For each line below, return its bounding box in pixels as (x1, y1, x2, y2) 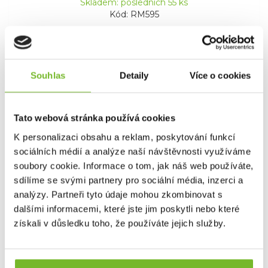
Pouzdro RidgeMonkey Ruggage (41, 166, 227, 180)
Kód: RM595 (109, 9, 159, 20)
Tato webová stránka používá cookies (14, 112, 175, 123)
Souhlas (31, 70, 65, 81)
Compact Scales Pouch (69, 178, 199, 191)
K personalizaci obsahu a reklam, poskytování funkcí (14, 132, 236, 142)
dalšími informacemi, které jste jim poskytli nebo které (14, 203, 240, 214)
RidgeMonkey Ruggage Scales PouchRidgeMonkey (24, 197, 244, 208)
